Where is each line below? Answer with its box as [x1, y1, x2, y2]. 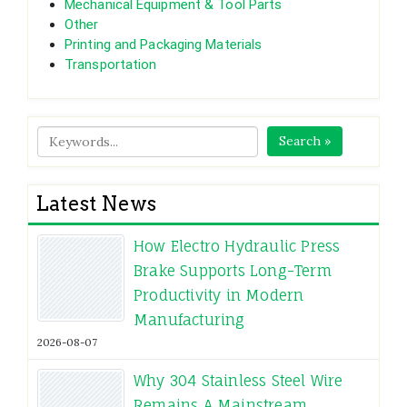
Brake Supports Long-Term [134, 262, 332, 281]
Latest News [35, 192, 157, 216]
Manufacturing [134, 311, 245, 330]
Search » [279, 133, 332, 150]
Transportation [65, 56, 157, 74]
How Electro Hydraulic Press [134, 237, 341, 256]
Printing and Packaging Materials [65, 36, 263, 54]
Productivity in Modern [134, 286, 304, 305]
